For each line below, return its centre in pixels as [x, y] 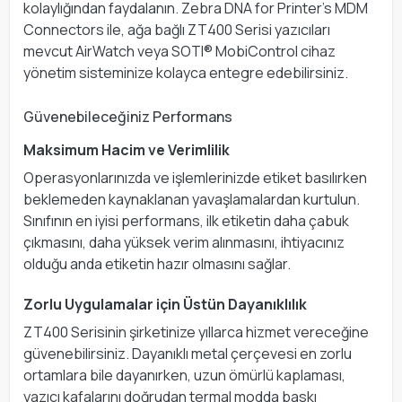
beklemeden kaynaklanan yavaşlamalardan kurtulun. [192, 199]
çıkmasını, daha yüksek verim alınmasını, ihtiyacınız [184, 242]
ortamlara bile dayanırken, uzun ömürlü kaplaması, [184, 375]
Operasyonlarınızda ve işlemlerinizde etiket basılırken [195, 177]
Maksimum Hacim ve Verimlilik [127, 149]
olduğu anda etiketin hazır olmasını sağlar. [157, 263]
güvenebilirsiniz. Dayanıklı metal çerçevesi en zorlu [188, 353]
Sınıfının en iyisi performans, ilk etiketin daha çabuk [186, 220]
